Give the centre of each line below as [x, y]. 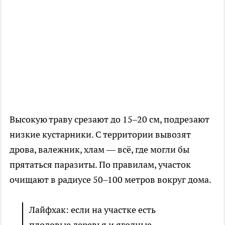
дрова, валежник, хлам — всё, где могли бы [99, 150]
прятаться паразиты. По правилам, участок [100, 165]
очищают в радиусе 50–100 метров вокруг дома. [110, 180]
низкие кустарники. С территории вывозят [100, 135]
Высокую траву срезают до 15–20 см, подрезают [109, 120]
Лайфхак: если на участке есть [92, 210]
